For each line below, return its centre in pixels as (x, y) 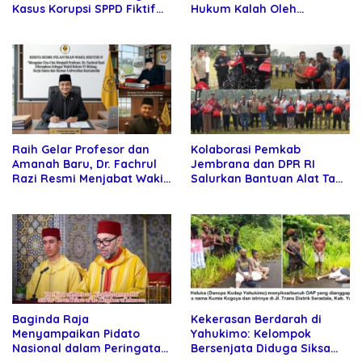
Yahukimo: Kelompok (251, 333)
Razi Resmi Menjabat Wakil (89, 179)
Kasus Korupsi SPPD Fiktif (84, 9)
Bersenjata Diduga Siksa (261, 348)
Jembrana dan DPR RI (253, 164)
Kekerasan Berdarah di (256, 319)
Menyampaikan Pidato (76, 333)
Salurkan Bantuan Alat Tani (268, 179)
